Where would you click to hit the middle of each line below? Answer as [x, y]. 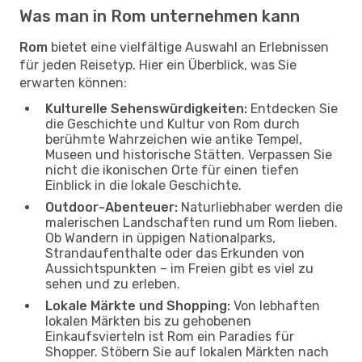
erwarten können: [73, 82]
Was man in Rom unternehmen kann [160, 16]
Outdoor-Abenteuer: [112, 207]
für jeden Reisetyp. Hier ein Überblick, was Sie [158, 65]
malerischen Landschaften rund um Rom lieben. [192, 222]
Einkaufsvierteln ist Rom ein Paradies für [170, 336]
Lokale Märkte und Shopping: [138, 305]
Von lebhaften [275, 305]
